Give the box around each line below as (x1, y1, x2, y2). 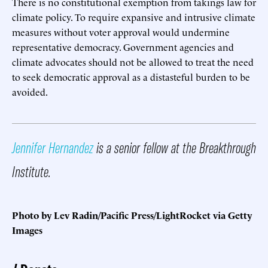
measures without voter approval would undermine (12, 25, 230, 38)
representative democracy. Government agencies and (12, 39, 234, 53)
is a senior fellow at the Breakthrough (93, 138, 256, 157)
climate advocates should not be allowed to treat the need (12, 54, 254, 68)
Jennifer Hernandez (12, 138, 93, 157)
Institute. (12, 162, 51, 181)
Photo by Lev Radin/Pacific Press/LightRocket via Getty (12, 208, 252, 221)
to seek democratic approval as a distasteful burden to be (12, 69, 250, 83)
